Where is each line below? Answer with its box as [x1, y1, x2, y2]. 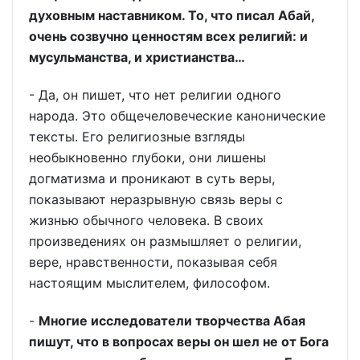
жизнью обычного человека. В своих [29, 212, 264, 228]
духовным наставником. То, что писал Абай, [29, 7, 314, 24]
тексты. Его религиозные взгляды [29, 129, 245, 145]
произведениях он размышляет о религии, [29, 233, 301, 249]
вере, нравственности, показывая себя [29, 254, 277, 270]
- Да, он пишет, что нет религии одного [29, 87, 281, 103]
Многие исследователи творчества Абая [39, 312, 305, 329]
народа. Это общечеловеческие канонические [29, 108, 325, 124]
